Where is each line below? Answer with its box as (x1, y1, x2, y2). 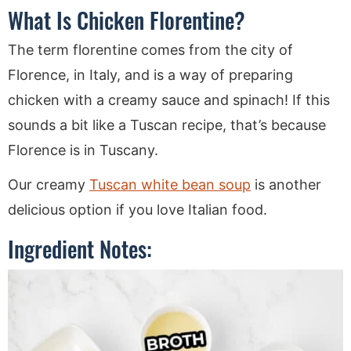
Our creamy (8, 175, 89, 193)
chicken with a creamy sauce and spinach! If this (8, 91, 330, 108)
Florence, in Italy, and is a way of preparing (8, 66, 293, 83)
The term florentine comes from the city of (8, 41, 293, 58)
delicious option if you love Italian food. (8, 201, 267, 218)
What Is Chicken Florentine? (8, 3, 245, 36)
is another (251, 175, 321, 193)
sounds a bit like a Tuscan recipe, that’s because (8, 116, 326, 133)
